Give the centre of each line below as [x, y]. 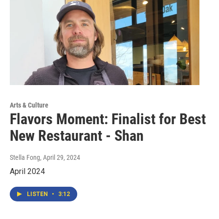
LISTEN [38, 194]
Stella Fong [25, 158]
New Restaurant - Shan [77, 136]
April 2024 [27, 172]
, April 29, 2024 [60, 158]
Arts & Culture [29, 105]
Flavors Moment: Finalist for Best [108, 119]
